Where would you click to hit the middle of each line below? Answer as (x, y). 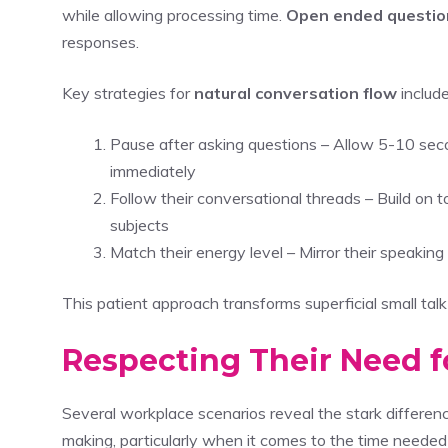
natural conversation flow (295, 92)
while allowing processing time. (174, 14)
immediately (153, 170)
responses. (100, 41)
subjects (139, 224)
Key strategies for (128, 92)
